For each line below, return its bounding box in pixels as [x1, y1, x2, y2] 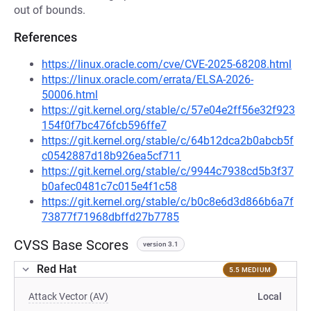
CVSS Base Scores [14, 237, 128, 253]
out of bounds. [14, 3, 85, 17]
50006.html [42, 88, 98, 101]
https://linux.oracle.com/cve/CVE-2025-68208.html [42, 58, 292, 71]
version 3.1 [143, 240, 178, 248]
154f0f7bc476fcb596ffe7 [42, 119, 167, 132]
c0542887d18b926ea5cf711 [42, 149, 181, 162]
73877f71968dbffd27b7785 [42, 210, 179, 224]
